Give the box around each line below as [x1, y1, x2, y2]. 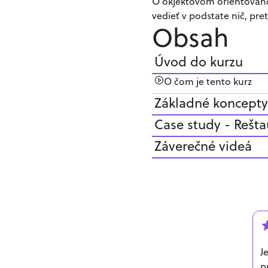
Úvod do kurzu [154, 52, 243, 71]
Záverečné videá [154, 136, 252, 155]
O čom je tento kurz [164, 75, 252, 88]
